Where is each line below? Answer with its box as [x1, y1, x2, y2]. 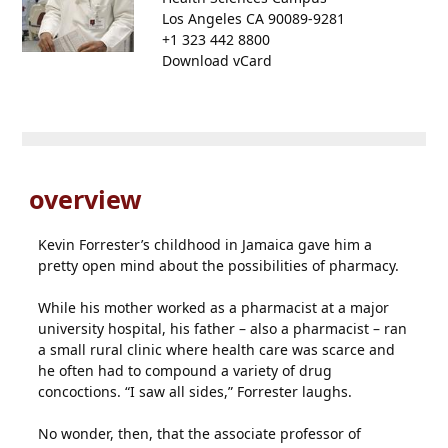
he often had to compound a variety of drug [38, 361, 333, 380]
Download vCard [162, 51, 273, 70]
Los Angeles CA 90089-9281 [162, 9, 346, 28]
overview [22, 182, 143, 216]
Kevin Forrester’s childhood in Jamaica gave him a [38, 235, 373, 254]
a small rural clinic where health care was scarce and [38, 340, 396, 359]
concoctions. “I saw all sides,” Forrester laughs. [38, 382, 353, 401]
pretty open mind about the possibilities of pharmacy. [38, 256, 400, 275]
